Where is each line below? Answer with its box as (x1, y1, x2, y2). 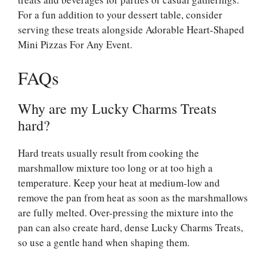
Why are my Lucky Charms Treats (18, 99, 216, 119)
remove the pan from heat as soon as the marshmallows (18, 191, 248, 205)
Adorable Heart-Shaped (145, 22, 244, 36)
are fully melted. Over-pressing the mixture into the (18, 206, 234, 220)
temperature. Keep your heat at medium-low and (18, 176, 220, 190)
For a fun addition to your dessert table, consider (18, 7, 222, 21)
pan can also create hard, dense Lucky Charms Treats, (18, 221, 243, 235)
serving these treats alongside (18, 22, 145, 36)
